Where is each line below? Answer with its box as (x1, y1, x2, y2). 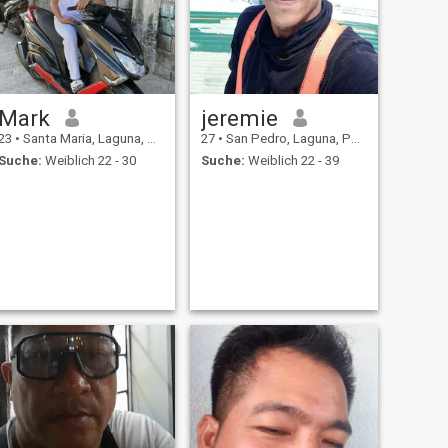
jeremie (200, 104, 278, 131)
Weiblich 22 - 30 (41, 153, 136, 169)
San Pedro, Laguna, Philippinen (222, 130, 351, 146)
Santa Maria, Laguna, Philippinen (19, 130, 147, 146)
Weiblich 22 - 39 (244, 153, 339, 169)
